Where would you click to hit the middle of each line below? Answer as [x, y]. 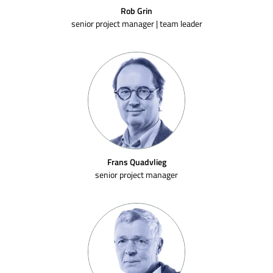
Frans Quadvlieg [136, 162]
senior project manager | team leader [136, 23]
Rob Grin [136, 11]
